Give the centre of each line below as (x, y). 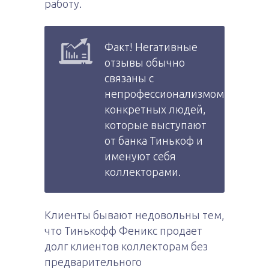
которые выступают (156, 125)
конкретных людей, (155, 109)
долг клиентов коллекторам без (126, 246)
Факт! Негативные (151, 47)
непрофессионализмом (164, 93)
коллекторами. (143, 171)
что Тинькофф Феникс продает (123, 230)
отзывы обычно (145, 62)
